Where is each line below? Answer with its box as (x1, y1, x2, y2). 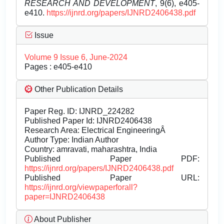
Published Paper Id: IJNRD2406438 (24, 116, 152, 125)
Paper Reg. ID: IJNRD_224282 (24, 107, 134, 116)
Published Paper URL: (24, 173, 199, 182)
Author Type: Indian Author (24, 135, 118, 144)
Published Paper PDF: (24, 154, 199, 163)
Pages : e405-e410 (24, 62, 92, 71)
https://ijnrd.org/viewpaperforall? (24, 183, 137, 192)
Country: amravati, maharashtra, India (24, 145, 157, 154)
